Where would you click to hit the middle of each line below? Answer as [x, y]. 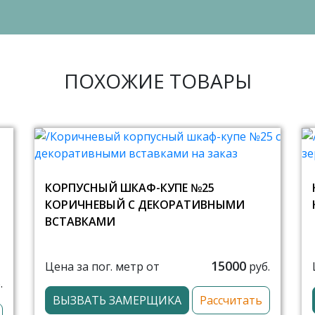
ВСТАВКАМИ [80, 221]
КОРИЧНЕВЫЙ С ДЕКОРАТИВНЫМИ [145, 205]
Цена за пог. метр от [102, 266]
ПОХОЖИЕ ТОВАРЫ [157, 81]
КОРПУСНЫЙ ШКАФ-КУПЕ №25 [130, 188]
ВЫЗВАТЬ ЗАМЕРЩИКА [117, 300]
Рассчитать [231, 300]
